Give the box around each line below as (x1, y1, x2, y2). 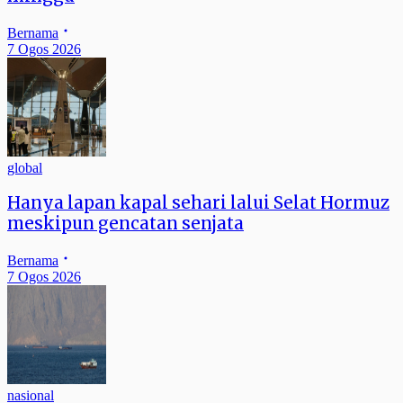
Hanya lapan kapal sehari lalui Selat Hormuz (7, 193, 390, 214)
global (7, 159, 42, 175)
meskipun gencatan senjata (7, 213, 244, 235)
